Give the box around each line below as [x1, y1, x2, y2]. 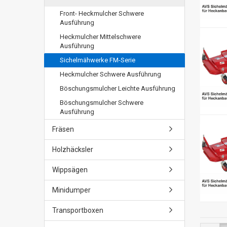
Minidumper [52, 186, 91, 194]
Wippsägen [52, 166, 88, 174]
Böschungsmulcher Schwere [60, 99, 143, 106]
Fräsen [52, 125, 74, 133]
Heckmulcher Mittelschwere [60, 33, 141, 41]
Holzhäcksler [52, 145, 93, 154]
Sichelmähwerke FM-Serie [60, 56, 135, 64]
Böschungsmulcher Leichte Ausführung [60, 85, 175, 92]
